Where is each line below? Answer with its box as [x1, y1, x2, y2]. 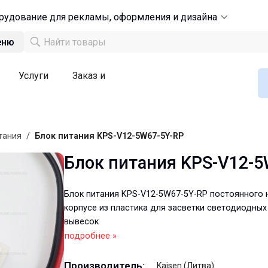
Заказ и [72, 70, 105, 81]
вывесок [64, 217, 99, 227]
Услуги [19, 70, 48, 81]
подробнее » [65, 231, 117, 241]
